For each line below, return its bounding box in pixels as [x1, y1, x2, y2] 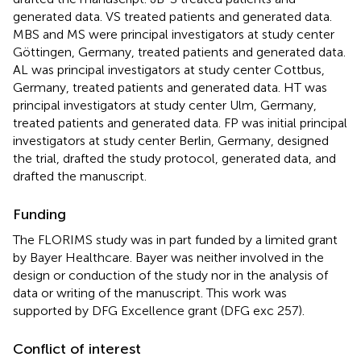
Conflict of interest [13, 339, 141, 358]
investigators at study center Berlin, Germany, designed [13, 132, 329, 148]
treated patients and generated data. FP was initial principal [13, 114, 347, 131]
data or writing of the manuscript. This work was [13, 284, 287, 301]
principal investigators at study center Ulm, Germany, [13, 97, 317, 113]
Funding [13, 205, 66, 223]
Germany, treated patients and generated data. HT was [13, 79, 327, 95]
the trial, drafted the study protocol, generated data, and [13, 150, 336, 166]
